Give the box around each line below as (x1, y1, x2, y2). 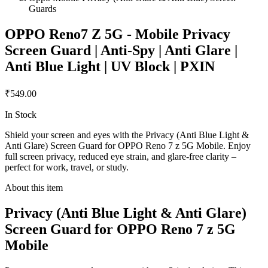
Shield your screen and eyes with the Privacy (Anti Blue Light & (5, 130, 249, 141)
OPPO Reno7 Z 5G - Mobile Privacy (5, 26, 230, 42)
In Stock (5, 109, 36, 120)
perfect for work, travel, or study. (5, 162, 129, 173)
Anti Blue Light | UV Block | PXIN (5, 59, 215, 75)
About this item (5, 182, 63, 193)
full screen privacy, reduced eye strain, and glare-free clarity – (5, 151, 236, 162)
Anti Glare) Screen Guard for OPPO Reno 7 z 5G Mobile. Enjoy (5, 141, 251, 151)
